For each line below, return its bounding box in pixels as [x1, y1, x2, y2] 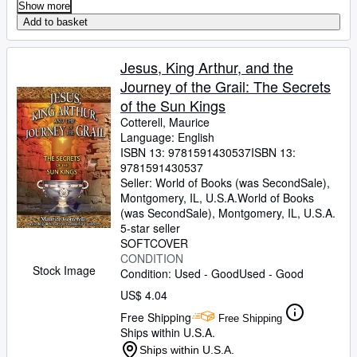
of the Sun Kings [120, 95, 226, 116]
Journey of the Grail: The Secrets [120, 76, 331, 96]
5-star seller [120, 220, 180, 236]
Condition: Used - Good [120, 265, 239, 281]
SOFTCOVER [120, 235, 188, 251]
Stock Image [32, 262, 96, 278]
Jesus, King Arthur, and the [120, 57, 293, 77]
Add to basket [23, 16, 88, 28]
